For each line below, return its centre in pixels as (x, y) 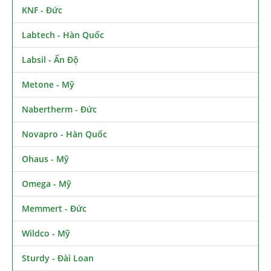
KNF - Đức (42, 10)
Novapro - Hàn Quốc (64, 134)
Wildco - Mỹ (46, 233)
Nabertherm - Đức (59, 109)
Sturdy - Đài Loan (58, 258)
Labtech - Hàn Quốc (63, 34)
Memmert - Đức (54, 208)
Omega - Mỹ (47, 183)
